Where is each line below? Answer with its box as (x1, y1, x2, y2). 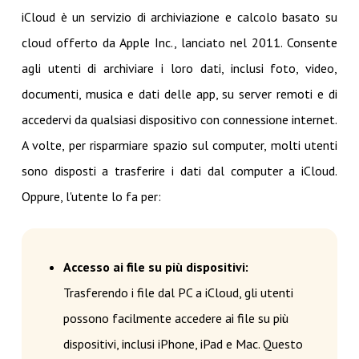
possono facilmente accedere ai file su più (63, 310, 288, 327)
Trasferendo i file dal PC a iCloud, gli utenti (63, 284, 293, 301)
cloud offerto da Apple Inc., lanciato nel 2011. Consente (21, 34, 338, 51)
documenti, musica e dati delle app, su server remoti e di (21, 86, 338, 103)
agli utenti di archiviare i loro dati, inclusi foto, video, (21, 60, 338, 77)
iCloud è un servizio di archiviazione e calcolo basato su (21, 9, 338, 26)
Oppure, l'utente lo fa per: (21, 188, 161, 205)
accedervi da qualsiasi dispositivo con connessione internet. (21, 111, 338, 128)
